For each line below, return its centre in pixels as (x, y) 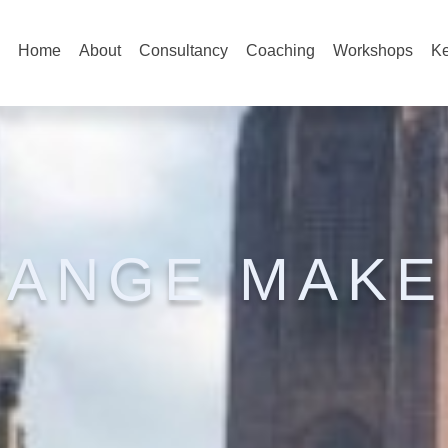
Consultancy (183, 50)
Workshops (373, 50)
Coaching (280, 50)
